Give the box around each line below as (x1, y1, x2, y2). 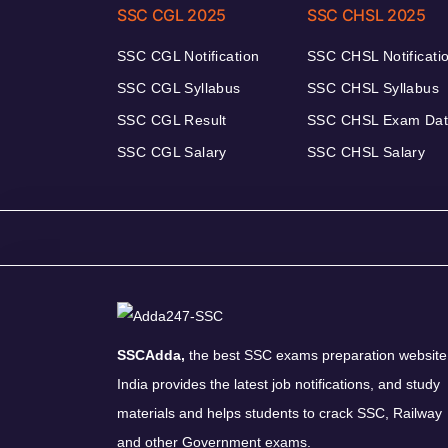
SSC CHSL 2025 (307, 4, 426, 25)
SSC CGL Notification (117, 47, 260, 64)
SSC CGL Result (117, 111, 227, 128)
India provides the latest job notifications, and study (117, 375, 440, 392)
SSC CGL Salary (117, 143, 227, 160)
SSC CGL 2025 (117, 4, 227, 25)
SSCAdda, (117, 346, 185, 363)
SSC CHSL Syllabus (307, 79, 440, 96)
